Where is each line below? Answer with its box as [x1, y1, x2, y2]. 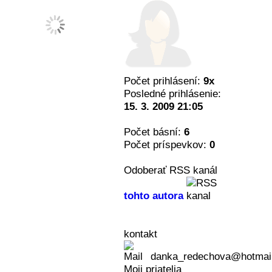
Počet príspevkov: [124, 138, 209, 151]
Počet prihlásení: [124, 75, 203, 87]
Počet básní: [124, 126, 184, 138]
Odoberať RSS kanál [124, 164, 217, 176]
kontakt [124, 228, 157, 240]
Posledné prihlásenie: [124, 87, 221, 100]
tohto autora [124, 189, 183, 202]
